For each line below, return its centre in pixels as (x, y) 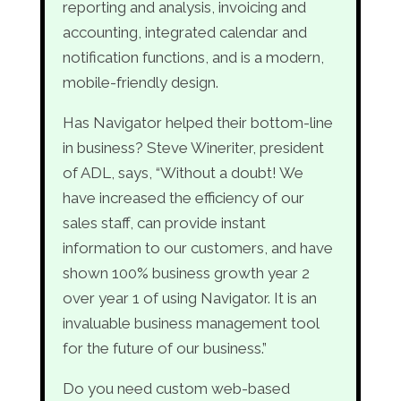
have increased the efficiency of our (183, 198)
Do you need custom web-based (176, 388)
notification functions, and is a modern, (193, 57)
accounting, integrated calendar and (184, 32)
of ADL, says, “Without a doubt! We (183, 173)
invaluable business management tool (190, 323)
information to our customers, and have (197, 248)
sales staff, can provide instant (164, 223)
